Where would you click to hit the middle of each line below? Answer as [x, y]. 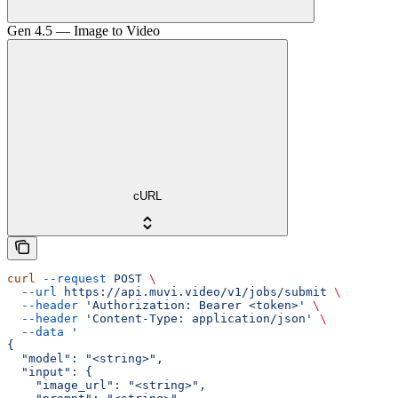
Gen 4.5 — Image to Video [84, 31]
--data [36, 331]
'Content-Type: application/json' [195, 318]
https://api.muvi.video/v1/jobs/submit [192, 291]
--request [71, 278]
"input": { [50, 371]
